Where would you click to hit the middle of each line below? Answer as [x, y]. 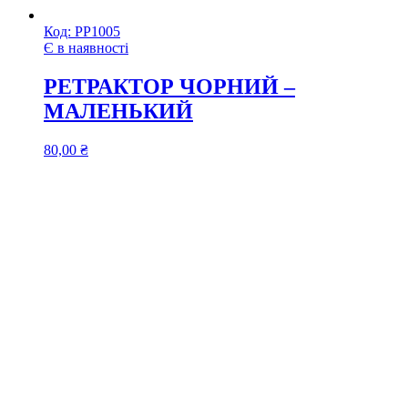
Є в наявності [86, 48]
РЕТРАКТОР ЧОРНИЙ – [169, 87]
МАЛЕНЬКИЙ [118, 112]
